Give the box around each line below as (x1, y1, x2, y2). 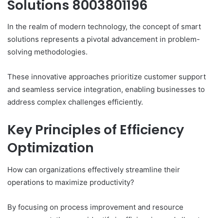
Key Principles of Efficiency (7, 121, 184, 139)
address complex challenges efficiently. (7, 97, 143, 107)
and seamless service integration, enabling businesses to (7, 85, 205, 94)
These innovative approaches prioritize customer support (7, 72, 206, 82)
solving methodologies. (7, 47, 88, 57)
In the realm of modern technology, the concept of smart (7, 22, 201, 32)
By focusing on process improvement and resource (7, 202, 183, 212)
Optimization (7, 139, 94, 157)
